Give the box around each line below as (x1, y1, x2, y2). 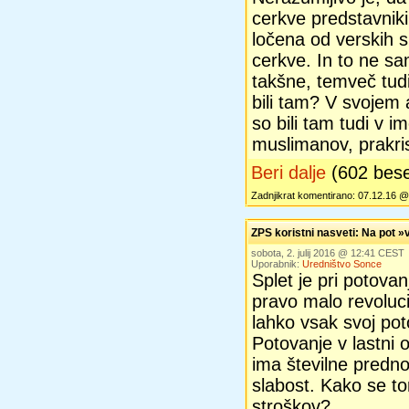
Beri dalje (251, 163, 326, 183)
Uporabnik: (251, 258, 302, 269)
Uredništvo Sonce (302, 258, 382, 269)
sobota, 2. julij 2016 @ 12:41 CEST (251, 247, 404, 258)
